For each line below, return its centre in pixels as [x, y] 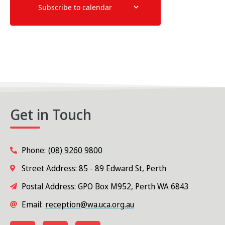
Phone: [33, 150]
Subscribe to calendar [75, 7]
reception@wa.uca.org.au [89, 204]
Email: [32, 204]
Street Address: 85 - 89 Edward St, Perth [94, 168]
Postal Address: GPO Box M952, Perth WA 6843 [105, 186]
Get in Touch [51, 114]
